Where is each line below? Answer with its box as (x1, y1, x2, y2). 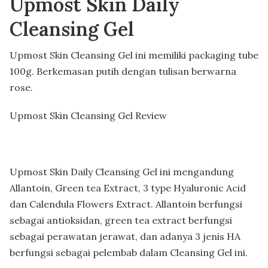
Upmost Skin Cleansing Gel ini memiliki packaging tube (10, 48, 258, 61)
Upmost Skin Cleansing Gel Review (10, 109, 167, 121)
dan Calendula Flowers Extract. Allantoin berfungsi (10, 197, 242, 210)
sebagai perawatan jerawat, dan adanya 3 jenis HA (10, 230, 240, 242)
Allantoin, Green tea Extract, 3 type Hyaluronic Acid (10, 181, 246, 194)
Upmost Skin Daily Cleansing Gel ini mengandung (10, 165, 234, 178)
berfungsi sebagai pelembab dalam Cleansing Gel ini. (10, 246, 248, 258)
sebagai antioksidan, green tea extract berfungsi (10, 214, 232, 226)
